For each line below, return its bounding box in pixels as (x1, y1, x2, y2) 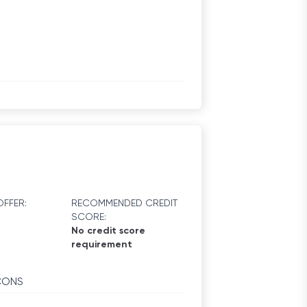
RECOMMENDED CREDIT (71, 199, 177, 208)
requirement (71, 240, 132, 249)
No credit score (71, 226, 145, 236)
